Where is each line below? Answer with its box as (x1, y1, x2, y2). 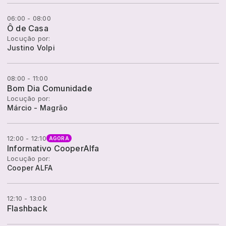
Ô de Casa (7, 23, 48, 34)
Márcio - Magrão (7, 103, 68, 112)
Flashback (7, 203, 47, 214)
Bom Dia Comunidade (7, 83, 92, 94)
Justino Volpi (7, 43, 55, 52)
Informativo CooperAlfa (7, 143, 99, 154)
